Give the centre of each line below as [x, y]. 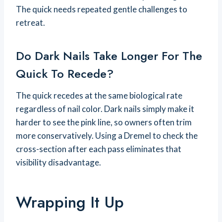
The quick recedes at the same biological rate [99, 96]
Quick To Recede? [65, 74]
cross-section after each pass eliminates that [99, 149]
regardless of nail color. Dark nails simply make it [105, 109]
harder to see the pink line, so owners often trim [104, 122]
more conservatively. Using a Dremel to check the [107, 136]
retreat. [30, 23]
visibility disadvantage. [58, 163]
